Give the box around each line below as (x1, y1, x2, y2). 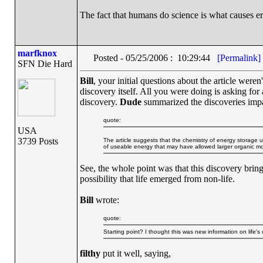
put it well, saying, (100, 248, 171, 258)
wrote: (93, 195, 119, 205)
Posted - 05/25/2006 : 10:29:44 (93, 53, 217, 63)
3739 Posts (17, 136, 58, 146)
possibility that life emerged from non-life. (79, 174, 235, 184)
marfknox (17, 48, 57, 58)
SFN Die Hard (17, 59, 72, 69)
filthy (79, 248, 100, 258)
